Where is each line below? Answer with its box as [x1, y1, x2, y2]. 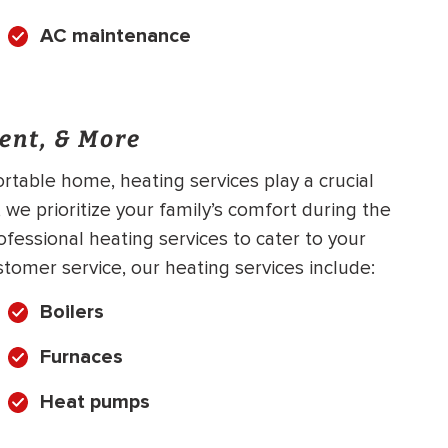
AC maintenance [40, 24, 191, 49]
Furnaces [40, 345, 123, 370]
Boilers [40, 300, 104, 325]
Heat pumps [40, 390, 150, 415]
